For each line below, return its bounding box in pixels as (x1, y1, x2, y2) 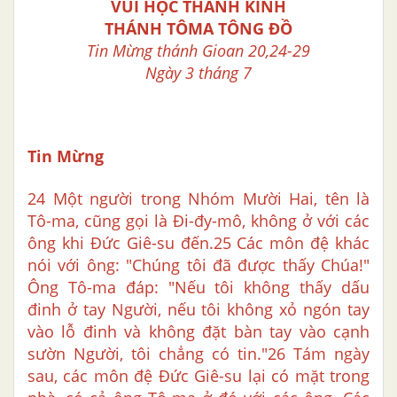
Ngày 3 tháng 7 (145, 62, 252, 84)
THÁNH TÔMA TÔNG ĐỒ (105, 18, 292, 40)
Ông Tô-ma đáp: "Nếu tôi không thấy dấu (27, 276, 370, 299)
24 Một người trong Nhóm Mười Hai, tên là (27, 188, 370, 210)
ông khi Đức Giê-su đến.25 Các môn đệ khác (27, 232, 370, 254)
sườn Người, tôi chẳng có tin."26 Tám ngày (27, 343, 370, 365)
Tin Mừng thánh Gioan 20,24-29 (87, 40, 310, 62)
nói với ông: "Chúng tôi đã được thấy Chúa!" (27, 254, 370, 276)
